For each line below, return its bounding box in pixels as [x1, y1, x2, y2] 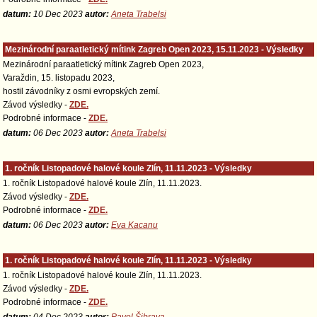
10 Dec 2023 [31, 9, 85, 19]
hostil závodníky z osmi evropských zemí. [3, 86, 160, 96]
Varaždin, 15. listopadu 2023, [3, 73, 115, 83]
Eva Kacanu [111, 220, 158, 230]
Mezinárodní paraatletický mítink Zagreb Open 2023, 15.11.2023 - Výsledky [5, 45, 304, 54]
